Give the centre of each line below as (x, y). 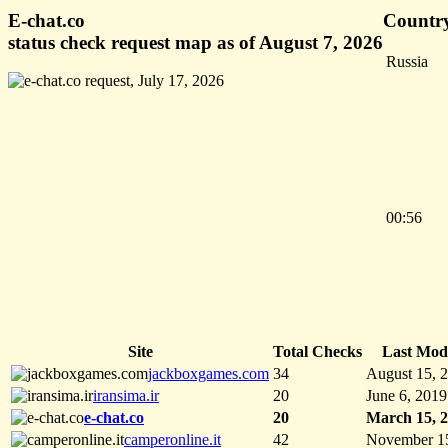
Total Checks (317, 352)
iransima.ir (126, 396)
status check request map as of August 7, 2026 (195, 42)
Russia (407, 62)
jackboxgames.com (208, 374)
